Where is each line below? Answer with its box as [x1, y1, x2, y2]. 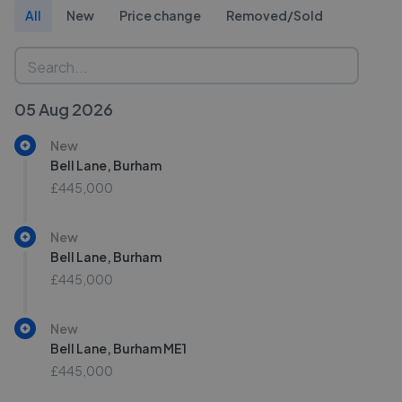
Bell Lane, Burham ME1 [50, 340, 187, 356]
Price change [119, 7, 201, 23]
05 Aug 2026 [14, 99, 113, 119]
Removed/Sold [226, 7, 323, 23]
